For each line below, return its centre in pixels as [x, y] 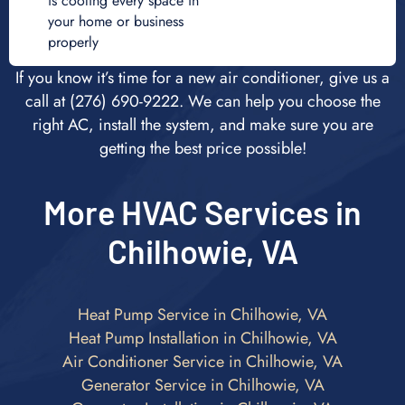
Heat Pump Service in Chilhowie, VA [202, 314]
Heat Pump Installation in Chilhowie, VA [202, 338]
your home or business [115, 21]
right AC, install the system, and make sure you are [202, 124]
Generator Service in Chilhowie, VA [202, 385]
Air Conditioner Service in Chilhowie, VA [202, 361]
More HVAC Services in [202, 212]
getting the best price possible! [202, 148]
